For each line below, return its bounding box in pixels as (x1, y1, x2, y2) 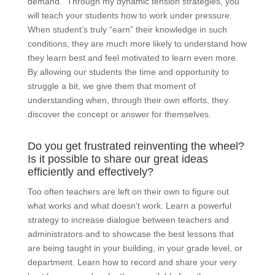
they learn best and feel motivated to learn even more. (27, 53, 241, 63)
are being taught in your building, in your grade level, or (27, 243, 242, 254)
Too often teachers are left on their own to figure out (27, 187, 229, 197)
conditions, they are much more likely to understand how (27, 39, 247, 49)
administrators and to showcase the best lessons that (27, 229, 234, 239)
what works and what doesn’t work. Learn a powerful (27, 201, 231, 211)
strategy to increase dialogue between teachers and (27, 215, 229, 225)
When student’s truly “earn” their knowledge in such (27, 25, 227, 35)
